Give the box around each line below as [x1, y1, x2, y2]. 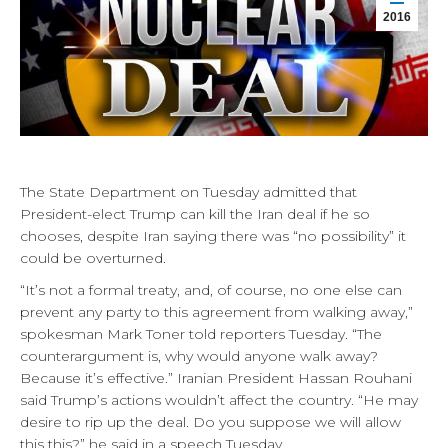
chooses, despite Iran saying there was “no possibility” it [20, 227, 406, 245]
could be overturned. [20, 249, 166, 267]
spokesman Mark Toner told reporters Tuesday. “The [20, 325, 382, 343]
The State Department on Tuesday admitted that [20, 183, 357, 201]
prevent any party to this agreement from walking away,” [20, 303, 413, 321]
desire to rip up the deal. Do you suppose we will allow [20, 413, 401, 431]
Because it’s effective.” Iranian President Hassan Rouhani [20, 369, 412, 387]
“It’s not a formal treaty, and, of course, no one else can [20, 281, 402, 299]
